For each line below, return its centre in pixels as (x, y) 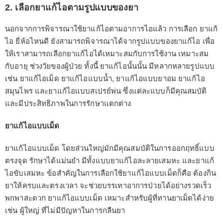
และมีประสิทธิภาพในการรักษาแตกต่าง (68, 104)
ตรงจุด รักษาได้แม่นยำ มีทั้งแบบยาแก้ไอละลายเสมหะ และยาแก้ (110, 161)
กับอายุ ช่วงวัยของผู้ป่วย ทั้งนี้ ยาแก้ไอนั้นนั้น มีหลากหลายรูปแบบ (110, 66)
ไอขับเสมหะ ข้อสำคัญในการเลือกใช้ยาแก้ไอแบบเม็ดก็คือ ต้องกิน (111, 173)
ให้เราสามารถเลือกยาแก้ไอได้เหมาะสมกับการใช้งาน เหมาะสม (107, 54)
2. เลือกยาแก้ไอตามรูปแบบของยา (72, 8)
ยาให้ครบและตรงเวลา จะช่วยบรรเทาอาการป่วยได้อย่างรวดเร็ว (108, 186)
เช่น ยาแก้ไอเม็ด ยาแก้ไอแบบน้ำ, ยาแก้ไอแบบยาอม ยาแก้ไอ (105, 79)
